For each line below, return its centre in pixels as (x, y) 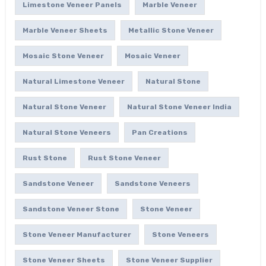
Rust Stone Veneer (124, 158)
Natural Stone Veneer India (179, 107)
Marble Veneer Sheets (65, 30)
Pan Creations (159, 132)
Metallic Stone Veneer (171, 30)
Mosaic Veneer (152, 56)
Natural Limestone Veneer (73, 81)
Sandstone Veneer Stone (71, 209)
